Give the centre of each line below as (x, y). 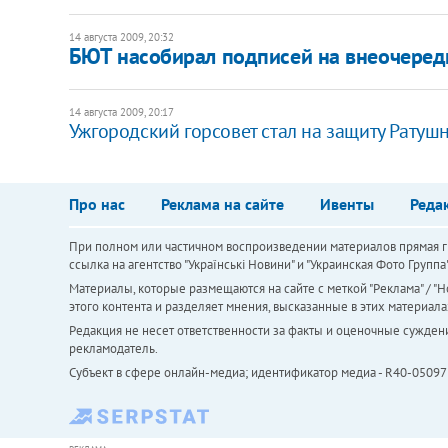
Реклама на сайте (222, 203)
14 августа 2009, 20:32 (121, 36)
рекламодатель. (113, 348)
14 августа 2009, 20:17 (121, 111)
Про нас (96, 203)
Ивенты (346, 203)
